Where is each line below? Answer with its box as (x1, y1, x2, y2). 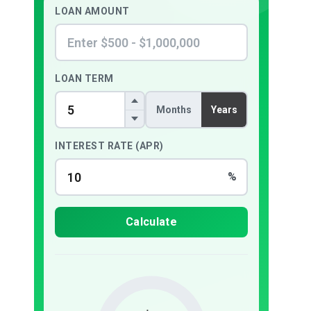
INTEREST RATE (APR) (55, 140, 164, 152)
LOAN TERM (55, 73, 114, 85)
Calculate (126, 215, 177, 229)
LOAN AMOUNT (55, 6, 130, 17)
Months (155, 104, 192, 116)
